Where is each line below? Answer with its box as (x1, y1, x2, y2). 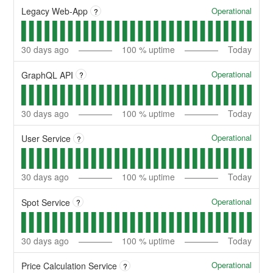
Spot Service (21, 196, 71, 208)
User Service (21, 132, 71, 145)
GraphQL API (21, 68, 74, 81)
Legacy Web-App (21, 5, 88, 18)
